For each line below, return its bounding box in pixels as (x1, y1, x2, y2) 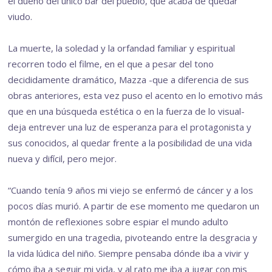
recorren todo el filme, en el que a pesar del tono (8, 58, 214, 70)
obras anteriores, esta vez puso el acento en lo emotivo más (8, 89, 263, 102)
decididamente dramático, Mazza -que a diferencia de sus (8, 73, 250, 86)
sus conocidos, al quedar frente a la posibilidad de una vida (8, 137, 253, 149)
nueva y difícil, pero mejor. (8, 152, 117, 165)
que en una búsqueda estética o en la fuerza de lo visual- (8, 105, 245, 118)
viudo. (8, 10, 33, 23)
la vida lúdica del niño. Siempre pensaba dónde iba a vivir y (8, 247, 250, 260)
